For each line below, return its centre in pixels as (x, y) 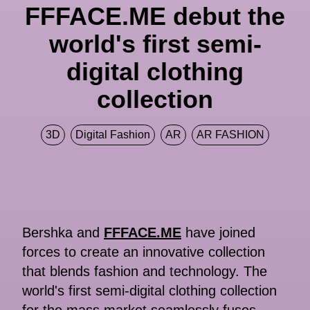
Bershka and (63, 233)
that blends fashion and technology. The (145, 272)
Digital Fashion (113, 135)
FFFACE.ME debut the (155, 17)
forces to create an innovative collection (144, 252)
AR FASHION (230, 135)
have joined (218, 233)
